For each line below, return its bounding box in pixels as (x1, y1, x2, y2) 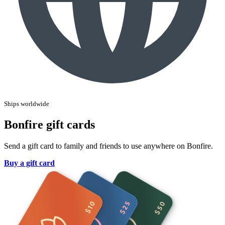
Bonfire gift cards (4, 118, 95, 131)
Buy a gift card (4, 158, 55, 167)
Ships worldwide (4, 99, 49, 107)
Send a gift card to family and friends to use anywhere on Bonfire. (4, 141, 213, 150)
